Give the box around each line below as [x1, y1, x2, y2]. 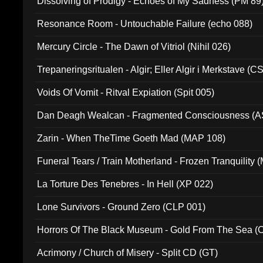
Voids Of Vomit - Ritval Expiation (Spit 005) [37, 87, 215, 97]
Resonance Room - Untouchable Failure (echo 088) [37, 19, 253, 29]
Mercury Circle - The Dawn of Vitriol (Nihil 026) [37, 42, 231, 52]
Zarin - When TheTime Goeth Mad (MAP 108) [37, 133, 226, 143]
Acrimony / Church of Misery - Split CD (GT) [37, 248, 218, 258]
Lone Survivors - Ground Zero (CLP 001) [37, 202, 206, 212]
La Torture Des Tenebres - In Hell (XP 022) [37, 179, 214, 189]
